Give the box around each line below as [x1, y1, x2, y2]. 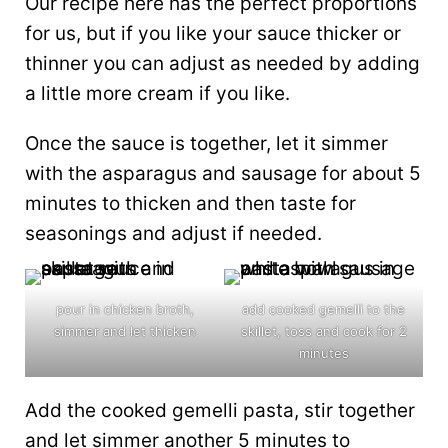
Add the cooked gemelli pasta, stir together [25, 398, 415, 422]
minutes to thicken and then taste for [25, 191, 356, 215]
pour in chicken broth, [55, 300, 194, 317]
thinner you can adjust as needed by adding [25, 51, 420, 75]
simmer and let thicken [53, 322, 196, 339]
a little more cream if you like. [25, 81, 295, 105]
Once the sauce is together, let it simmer [25, 131, 388, 155]
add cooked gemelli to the [242, 300, 405, 317]
